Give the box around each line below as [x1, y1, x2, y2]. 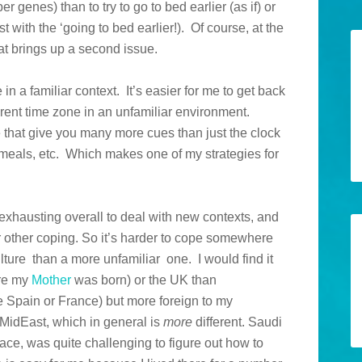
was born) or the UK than [71, 273, 217, 288]
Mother [32, 273, 71, 288]
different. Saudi [192, 315, 282, 330]
